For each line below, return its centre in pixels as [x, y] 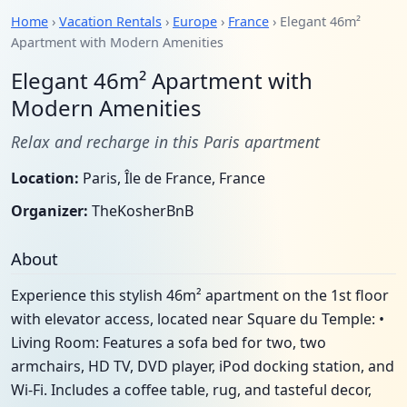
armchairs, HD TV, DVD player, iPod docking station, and [203, 366]
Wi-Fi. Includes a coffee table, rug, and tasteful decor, [191, 390]
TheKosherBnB [141, 211]
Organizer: [50, 211]
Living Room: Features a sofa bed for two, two [169, 342]
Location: [45, 178]
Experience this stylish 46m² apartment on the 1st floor [200, 295]
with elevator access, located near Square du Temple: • [198, 319]
